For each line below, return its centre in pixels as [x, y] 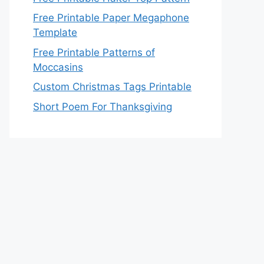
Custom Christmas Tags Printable [112, 87]
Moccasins [58, 67]
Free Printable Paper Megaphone [111, 18]
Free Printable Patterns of [94, 52]
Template [55, 32]
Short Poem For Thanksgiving [103, 106]
